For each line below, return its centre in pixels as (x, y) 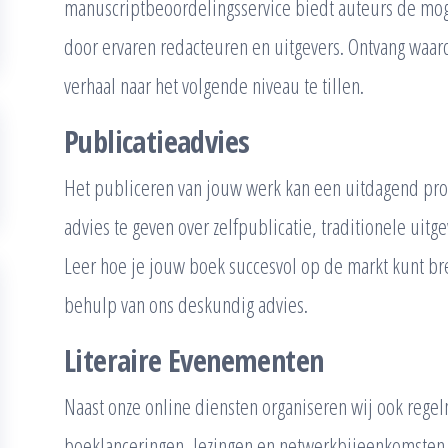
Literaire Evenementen (194, 360)
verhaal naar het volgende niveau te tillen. (214, 85)
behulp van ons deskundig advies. (186, 304)
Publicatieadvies (157, 141)
